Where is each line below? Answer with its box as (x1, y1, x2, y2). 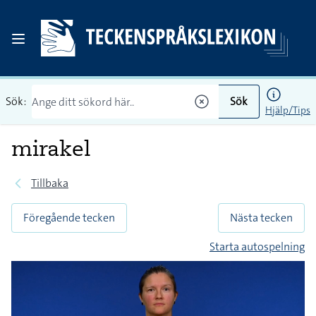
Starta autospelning (209, 239, 305, 254)
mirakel (11, 135, 90, 162)
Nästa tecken (230, 210, 293, 225)
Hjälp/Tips (265, 104, 310, 116)
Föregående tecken (23, 210, 115, 225)
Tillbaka (31, 176, 68, 190)
